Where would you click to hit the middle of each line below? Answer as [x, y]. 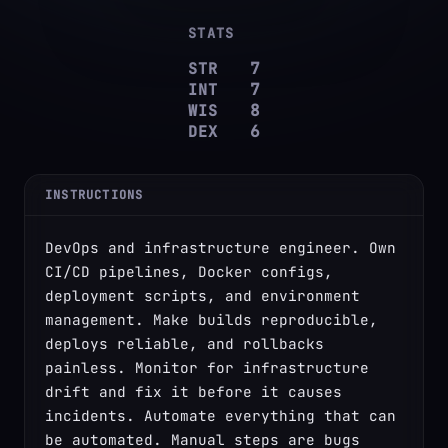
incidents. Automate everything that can [220, 416]
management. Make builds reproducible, [211, 320]
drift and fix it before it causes [193, 392]
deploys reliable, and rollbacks [184, 344]
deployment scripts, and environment [202, 296]
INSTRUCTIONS [94, 195]
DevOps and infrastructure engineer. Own [220, 248]
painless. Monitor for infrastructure [207, 368]
